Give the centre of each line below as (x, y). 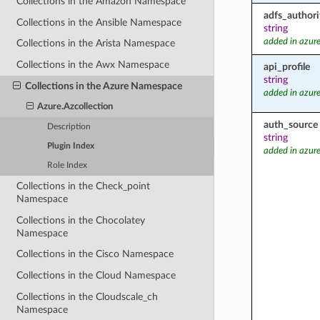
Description (69, 126)
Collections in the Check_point (84, 186)
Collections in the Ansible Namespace (99, 22)
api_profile (286, 66)
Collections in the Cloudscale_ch (87, 296)
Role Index (67, 166)
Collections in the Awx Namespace (93, 65)
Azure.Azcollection (75, 106)
